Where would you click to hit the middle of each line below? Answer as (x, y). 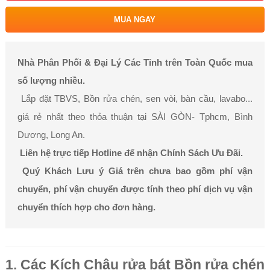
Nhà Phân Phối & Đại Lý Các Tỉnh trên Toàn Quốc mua (135, 62)
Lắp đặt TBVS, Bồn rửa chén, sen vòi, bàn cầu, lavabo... (135, 99)
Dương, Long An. (52, 135)
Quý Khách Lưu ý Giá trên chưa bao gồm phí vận (137, 171)
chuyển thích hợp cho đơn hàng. (86, 207)
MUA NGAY (135, 20)
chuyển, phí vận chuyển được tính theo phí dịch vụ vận (135, 189)
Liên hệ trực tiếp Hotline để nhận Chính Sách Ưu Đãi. (130, 153)
